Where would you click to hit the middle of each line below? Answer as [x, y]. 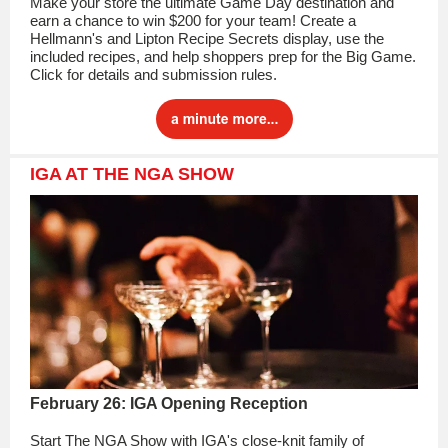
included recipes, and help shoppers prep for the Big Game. [223, 56]
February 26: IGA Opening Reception [169, 403]
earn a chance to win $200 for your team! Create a [193, 20]
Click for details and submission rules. [153, 74]
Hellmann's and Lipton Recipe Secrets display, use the [207, 38]
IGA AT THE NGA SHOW [132, 174]
